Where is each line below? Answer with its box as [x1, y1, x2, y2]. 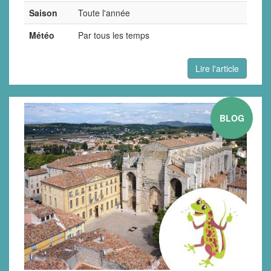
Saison [29, 6, 57, 19]
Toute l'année [78, 6, 130, 19]
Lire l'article [195, 62, 239, 74]
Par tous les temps [78, 28, 149, 41]
